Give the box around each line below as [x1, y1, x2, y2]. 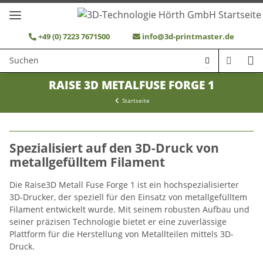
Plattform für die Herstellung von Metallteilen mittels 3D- [9, 228, 234, 240]
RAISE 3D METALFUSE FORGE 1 [49, 77, 214, 93]
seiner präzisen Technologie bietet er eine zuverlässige [9, 215, 227, 227]
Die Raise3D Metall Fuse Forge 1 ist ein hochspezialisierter [9, 178, 239, 190]
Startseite [122, 96, 150, 104]
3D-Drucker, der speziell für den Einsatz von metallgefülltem [9, 191, 247, 203]
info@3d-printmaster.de [141, 31, 234, 42]
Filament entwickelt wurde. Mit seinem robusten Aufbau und [9, 203, 249, 215]
